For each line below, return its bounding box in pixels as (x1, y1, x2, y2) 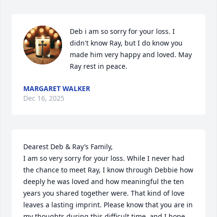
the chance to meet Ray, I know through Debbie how (23, 165, 193, 174)
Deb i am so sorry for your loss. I (70, 27, 175, 36)
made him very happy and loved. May (70, 50, 192, 59)
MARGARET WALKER (23, 84, 90, 93)
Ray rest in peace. (70, 62, 127, 71)
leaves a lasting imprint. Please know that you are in (23, 200, 193, 209)
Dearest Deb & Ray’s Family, (23, 142, 113, 151)
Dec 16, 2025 (23, 93, 64, 103)
